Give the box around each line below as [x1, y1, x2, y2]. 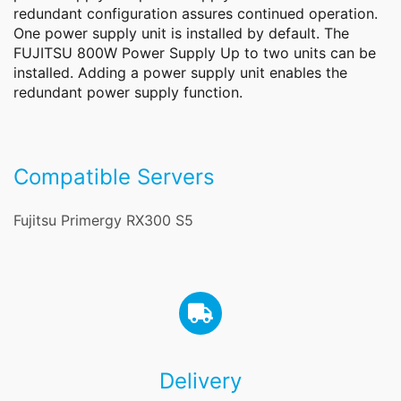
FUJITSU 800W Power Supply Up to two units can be [13, 44, 376, 63]
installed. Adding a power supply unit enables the [13, 64, 347, 82]
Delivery [159, 368, 242, 395]
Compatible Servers [13, 164, 215, 191]
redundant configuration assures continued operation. [13, 4, 378, 23]
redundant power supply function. [13, 83, 243, 102]
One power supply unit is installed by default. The [13, 24, 349, 43]
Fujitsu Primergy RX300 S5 [13, 211, 193, 230]
